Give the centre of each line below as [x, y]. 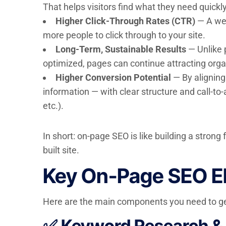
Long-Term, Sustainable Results [121, 49]
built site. [61, 150]
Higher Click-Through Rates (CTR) [125, 21]
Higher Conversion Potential [113, 77]
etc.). [53, 106]
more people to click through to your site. [124, 35]
